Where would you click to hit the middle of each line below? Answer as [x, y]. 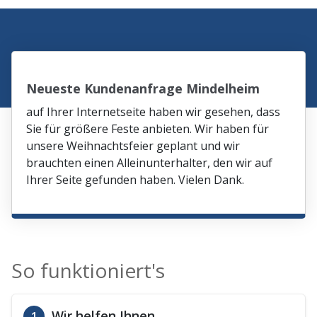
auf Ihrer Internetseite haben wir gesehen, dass [154, 111]
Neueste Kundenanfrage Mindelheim [143, 88]
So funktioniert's [88, 270]
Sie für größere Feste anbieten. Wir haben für [148, 128]
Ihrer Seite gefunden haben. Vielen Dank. [136, 179]
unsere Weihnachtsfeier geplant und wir [133, 145]
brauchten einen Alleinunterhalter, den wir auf [150, 162]
